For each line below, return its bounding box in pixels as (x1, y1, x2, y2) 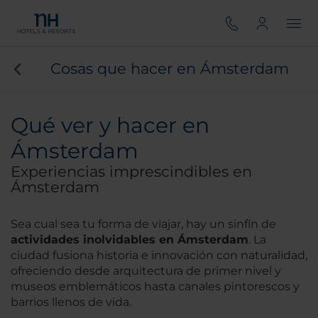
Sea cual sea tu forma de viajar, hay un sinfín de (11, 217, 276, 231)
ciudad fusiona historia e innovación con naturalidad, (11, 248, 307, 262)
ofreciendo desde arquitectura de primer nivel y (11, 264, 281, 278)
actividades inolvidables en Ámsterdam (11, 233, 248, 246)
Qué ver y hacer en (11, 112, 209, 138)
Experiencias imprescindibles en (11, 163, 252, 180)
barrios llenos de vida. (11, 295, 131, 309)
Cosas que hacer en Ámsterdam (50, 60, 289, 77)
